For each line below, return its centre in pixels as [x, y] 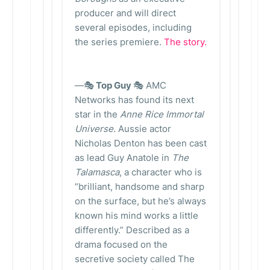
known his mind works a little [137, 215]
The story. [185, 42]
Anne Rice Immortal [162, 114]
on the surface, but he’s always [140, 201]
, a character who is [161, 172]
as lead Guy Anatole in [123, 158]
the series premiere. [119, 42]
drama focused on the [121, 244]
